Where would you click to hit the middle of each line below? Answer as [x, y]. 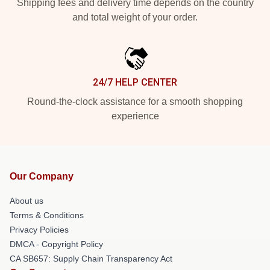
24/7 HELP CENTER [135, 82]
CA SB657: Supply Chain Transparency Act [91, 259]
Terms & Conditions [47, 215]
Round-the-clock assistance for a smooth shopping [135, 102]
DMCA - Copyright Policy [56, 244]
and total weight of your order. [135, 17]
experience [135, 116]
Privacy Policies [39, 230]
